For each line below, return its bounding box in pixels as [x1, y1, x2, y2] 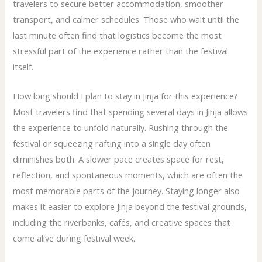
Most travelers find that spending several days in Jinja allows [13, 106, 249, 118]
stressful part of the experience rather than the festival [13, 44, 229, 57]
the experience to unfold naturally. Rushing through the [13, 122, 229, 134]
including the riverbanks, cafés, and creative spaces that [13, 216, 231, 229]
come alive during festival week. [13, 232, 136, 244]
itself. [13, 60, 34, 73]
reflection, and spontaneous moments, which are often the [13, 169, 243, 181]
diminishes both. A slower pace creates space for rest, [13, 153, 225, 166]
